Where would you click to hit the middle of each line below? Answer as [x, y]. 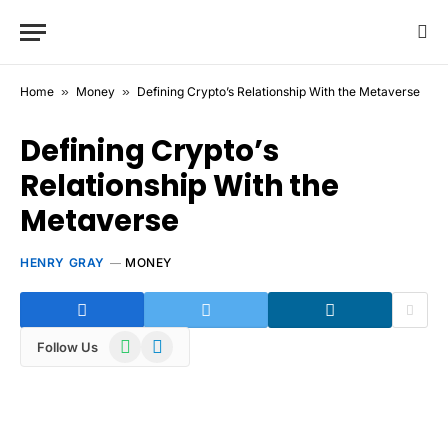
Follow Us [67, 346]
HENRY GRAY [62, 262]
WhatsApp [143, 340]
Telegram [170, 340]
